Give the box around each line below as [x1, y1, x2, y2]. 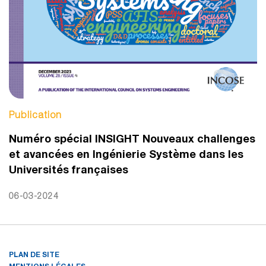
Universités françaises [9, 163, 128, 176]
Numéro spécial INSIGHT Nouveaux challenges [9, 132, 255, 145]
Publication [9, 109, 62, 121]
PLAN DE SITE [9, 250, 59, 259]
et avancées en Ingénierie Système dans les [9, 147, 243, 161]
